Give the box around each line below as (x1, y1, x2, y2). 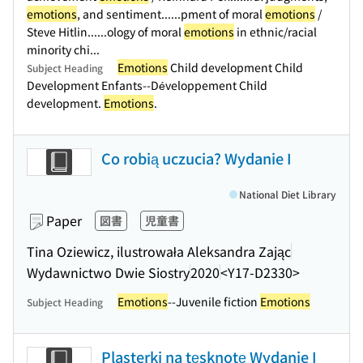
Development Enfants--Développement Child (27, 77, 267, 93)
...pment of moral (171, 6, 265, 22)
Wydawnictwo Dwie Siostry (27, 262, 190, 282)
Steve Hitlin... (27, 23, 97, 40)
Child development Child (168, 59, 303, 75)
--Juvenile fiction (168, 293, 260, 310)
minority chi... (27, 41, 100, 58)
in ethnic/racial (234, 23, 317, 40)
